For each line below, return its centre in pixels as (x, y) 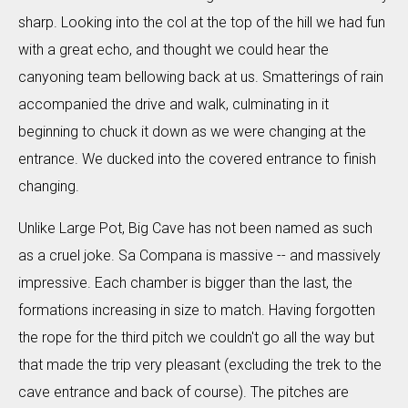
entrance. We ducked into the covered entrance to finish (197, 159)
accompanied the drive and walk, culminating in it (173, 104)
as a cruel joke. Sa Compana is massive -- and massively (199, 255)
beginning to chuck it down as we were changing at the (192, 132)
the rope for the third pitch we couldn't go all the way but (196, 337)
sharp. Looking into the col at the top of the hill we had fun (202, 22)
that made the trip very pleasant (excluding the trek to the (200, 365)
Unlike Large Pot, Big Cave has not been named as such (195, 228)
